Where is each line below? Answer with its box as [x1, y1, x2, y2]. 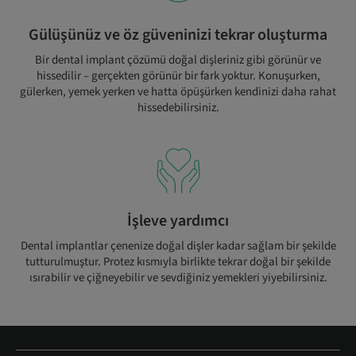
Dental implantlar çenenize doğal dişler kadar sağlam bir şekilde [20, 238, 336, 254]
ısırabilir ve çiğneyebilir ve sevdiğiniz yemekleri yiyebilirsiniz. [29, 269, 327, 286]
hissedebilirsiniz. [137, 99, 219, 116]
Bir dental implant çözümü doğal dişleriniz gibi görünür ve [35, 52, 321, 68]
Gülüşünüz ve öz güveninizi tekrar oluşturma [29, 24, 327, 46]
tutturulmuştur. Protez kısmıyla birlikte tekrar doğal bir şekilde [25, 253, 331, 270]
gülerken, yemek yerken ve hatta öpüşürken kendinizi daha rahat [20, 83, 336, 100]
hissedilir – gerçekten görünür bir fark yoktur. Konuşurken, [36, 68, 320, 84]
